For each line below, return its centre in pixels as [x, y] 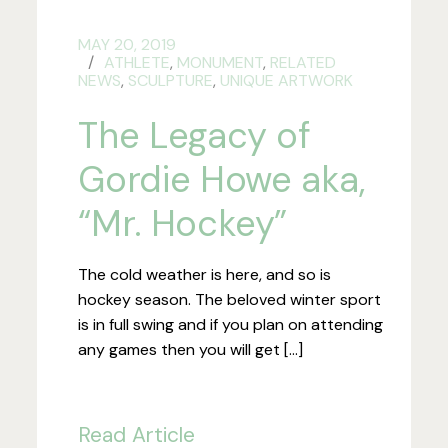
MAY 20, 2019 [127, 44]
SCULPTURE [171, 80]
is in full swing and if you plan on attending [231, 324]
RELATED [303, 62]
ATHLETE [137, 62]
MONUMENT [220, 62]
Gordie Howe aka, [222, 179]
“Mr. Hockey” [183, 223]
